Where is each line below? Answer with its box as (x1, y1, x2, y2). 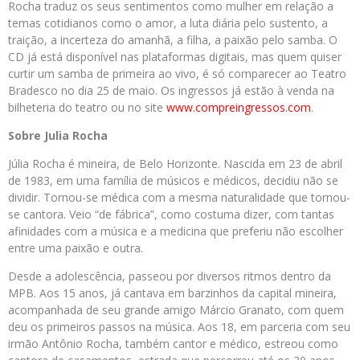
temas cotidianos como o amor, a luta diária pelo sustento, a (8, 15, 328, 31)
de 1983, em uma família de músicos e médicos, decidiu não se (8, 173, 338, 188)
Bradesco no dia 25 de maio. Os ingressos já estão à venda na (8, 83, 334, 98)
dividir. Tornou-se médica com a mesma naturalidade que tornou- (8, 190, 350, 205)
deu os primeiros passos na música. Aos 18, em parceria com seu (8, 319, 350, 334)
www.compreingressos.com (166, 100, 311, 115)
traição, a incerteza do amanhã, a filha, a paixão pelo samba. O (8, 32, 337, 47)
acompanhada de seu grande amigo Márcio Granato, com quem (8, 302, 344, 317)
